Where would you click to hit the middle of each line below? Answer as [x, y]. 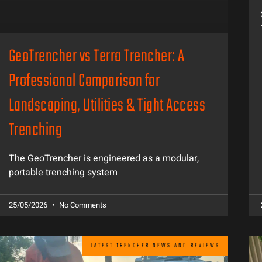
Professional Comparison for [84, 82]
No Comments [82, 205]
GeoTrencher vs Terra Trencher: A [96, 57]
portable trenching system [63, 173]
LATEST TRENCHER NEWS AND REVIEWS [155, 246]
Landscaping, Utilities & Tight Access [107, 106]
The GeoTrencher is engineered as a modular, [104, 159]
